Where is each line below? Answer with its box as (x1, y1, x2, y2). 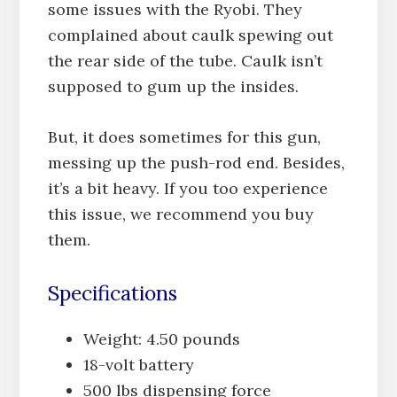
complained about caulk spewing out (47, 24, 333, 45)
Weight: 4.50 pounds (82, 328, 240, 349)
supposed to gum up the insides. (47, 75, 299, 97)
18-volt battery (82, 354, 194, 375)
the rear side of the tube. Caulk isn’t (47, 50, 323, 71)
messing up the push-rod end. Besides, (47, 152, 345, 173)
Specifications (47, 279, 177, 306)
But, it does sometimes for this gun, (47, 126, 321, 147)
